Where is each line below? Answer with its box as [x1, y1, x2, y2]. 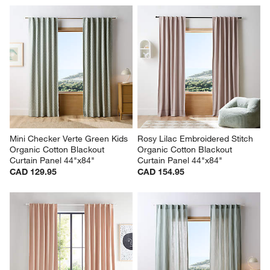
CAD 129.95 [10, 166, 57, 178]
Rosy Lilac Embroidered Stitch [137, 133, 256, 145]
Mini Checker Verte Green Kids [10, 133, 131, 145]
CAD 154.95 [137, 166, 184, 178]
